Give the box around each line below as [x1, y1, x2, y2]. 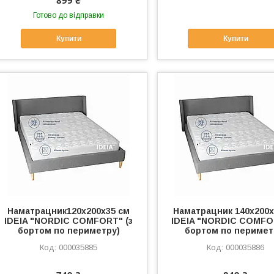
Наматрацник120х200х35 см [7, 206, 130, 217]
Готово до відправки [33, 10, 105, 20]
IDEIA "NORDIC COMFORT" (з [4, 216, 133, 226]
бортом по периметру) [17, 226, 120, 236]
